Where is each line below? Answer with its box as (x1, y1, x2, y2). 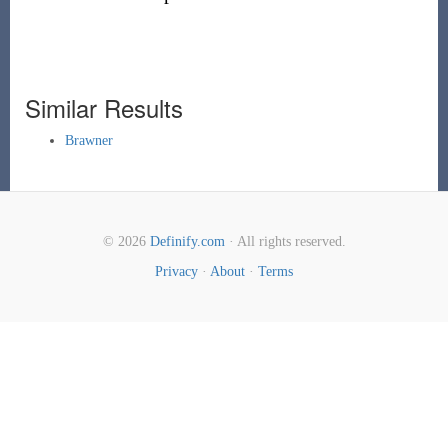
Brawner (64, 133, 113, 148)
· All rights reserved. (224, 234, 346, 249)
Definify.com (149, 234, 225, 249)
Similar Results (24, 90, 183, 125)
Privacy (155, 264, 198, 279)
